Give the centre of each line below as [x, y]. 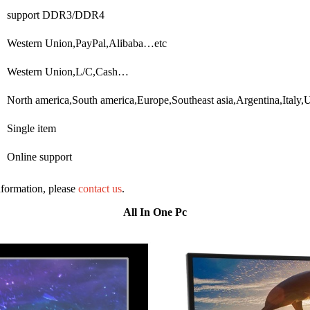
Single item [31, 128]
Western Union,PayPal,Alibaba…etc [87, 43]
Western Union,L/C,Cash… [68, 71]
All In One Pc [155, 212]
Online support [39, 156]
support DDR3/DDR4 [56, 15]
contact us [100, 188]
